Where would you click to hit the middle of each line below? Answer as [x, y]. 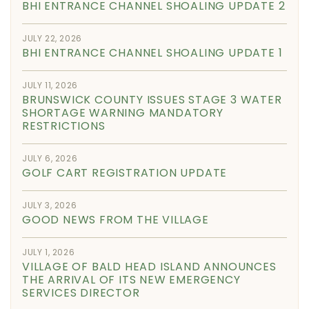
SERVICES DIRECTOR [81, 292]
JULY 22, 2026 [52, 38]
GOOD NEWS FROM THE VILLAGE [116, 219]
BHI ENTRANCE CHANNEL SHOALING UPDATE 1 [152, 52]
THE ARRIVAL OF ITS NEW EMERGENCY [131, 279]
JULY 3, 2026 [50, 205]
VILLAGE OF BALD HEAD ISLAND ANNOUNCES [149, 266]
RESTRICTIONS [64, 126]
